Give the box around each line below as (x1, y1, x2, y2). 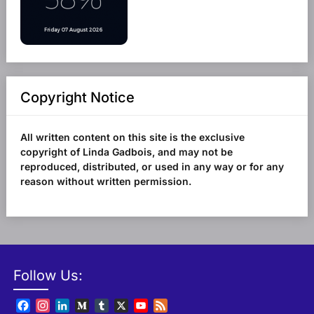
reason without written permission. (20, 175, 191, 188)
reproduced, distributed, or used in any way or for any (20, 161, 284, 173)
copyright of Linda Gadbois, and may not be (20, 146, 233, 158)
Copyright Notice (20, 89, 135, 107)
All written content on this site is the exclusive (20, 131, 245, 144)
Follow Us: (13, 267, 83, 285)
